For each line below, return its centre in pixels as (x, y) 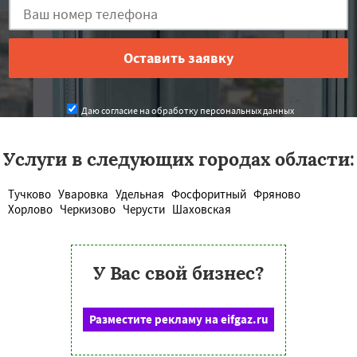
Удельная (140, 194)
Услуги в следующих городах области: (178, 159)
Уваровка (83, 194)
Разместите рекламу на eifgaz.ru (178, 319)
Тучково (29, 194)
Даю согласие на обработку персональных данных (186, 110)
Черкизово (88, 209)
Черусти (144, 209)
